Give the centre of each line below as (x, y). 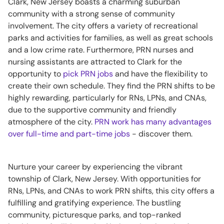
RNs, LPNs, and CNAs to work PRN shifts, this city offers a (111, 191)
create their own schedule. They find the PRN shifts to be (111, 86)
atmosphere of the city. (51, 122)
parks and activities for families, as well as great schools (110, 38)
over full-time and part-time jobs (69, 134)
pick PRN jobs (88, 74)
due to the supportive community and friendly (92, 110)
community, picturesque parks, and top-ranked (94, 215)
